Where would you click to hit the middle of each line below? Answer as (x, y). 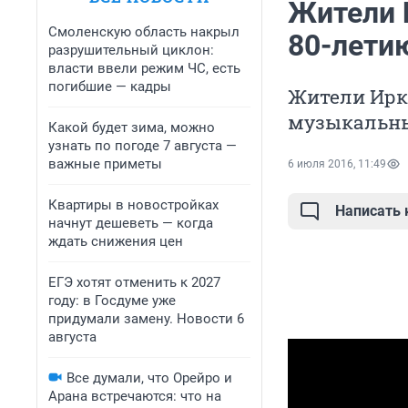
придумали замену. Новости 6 (146, 319)
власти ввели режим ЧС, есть (144, 68)
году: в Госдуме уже (112, 301)
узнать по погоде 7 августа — (143, 146)
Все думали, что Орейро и (149, 378)
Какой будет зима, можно (132, 127)
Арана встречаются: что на (135, 396)
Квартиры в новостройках (133, 205)
